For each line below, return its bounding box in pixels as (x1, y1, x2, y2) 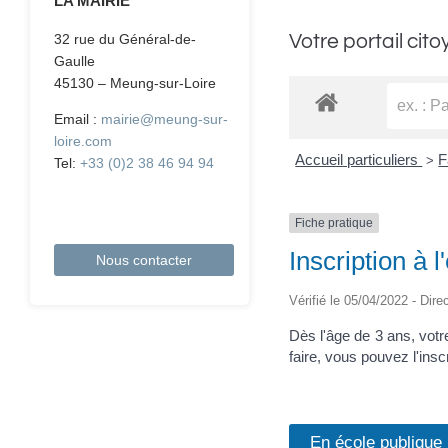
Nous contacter (96, 252, 193, 269)
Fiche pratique (294, 216, 373, 231)
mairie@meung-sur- (101, 111, 229, 128)
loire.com (54, 133, 113, 150)
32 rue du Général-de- (54, 31, 197, 48)
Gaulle (54, 53, 96, 70)
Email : (54, 111, 102, 128)
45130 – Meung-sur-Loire (54, 75, 217, 92)
